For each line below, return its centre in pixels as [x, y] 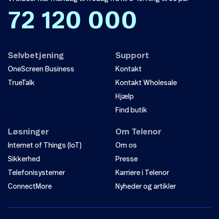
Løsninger [28, 132]
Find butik [131, 110]
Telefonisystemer [36, 173]
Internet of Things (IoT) [45, 146]
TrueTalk [21, 83]
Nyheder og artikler [146, 187]
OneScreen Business [41, 69]
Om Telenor [138, 132]
